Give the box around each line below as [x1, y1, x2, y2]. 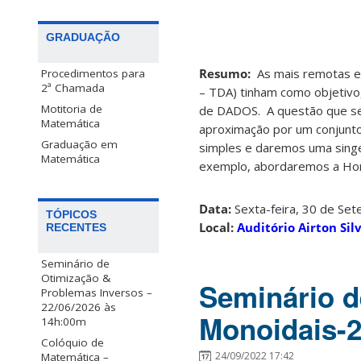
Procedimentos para [41, 66, 145, 81]
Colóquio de [41, 335, 104, 351]
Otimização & [41, 271, 110, 286]
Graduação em [41, 137, 118, 152]
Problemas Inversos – [41, 285, 152, 301]
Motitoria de [41, 102, 102, 117]
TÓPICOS [46, 208, 97, 222]
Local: [199, 219, 234, 236]
